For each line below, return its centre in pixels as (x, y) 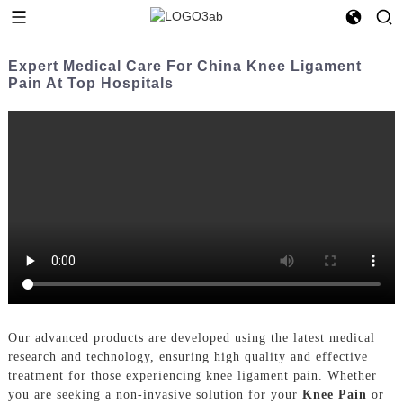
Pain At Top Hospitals (90, 83)
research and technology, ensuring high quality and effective (188, 356)
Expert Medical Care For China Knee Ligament (184, 66)
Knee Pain (334, 394)
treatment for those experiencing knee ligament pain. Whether (192, 375)
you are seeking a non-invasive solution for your (155, 394)
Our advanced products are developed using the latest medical (191, 337)
